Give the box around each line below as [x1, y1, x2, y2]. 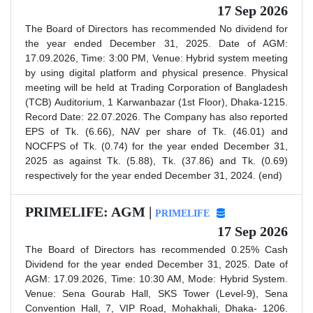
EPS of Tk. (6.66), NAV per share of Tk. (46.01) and [25, 125, 288, 137]
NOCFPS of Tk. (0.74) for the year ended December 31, [25, 140, 288, 152]
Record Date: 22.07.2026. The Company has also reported [25, 110, 288, 122]
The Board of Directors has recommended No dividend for [25, 22, 288, 34]
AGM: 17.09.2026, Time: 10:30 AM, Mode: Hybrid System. [25, 272, 288, 284]
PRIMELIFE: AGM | [25, 203, 155, 219]
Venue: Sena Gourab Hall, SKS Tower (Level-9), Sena [25, 287, 288, 299]
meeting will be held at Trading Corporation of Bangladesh [25, 81, 288, 93]
